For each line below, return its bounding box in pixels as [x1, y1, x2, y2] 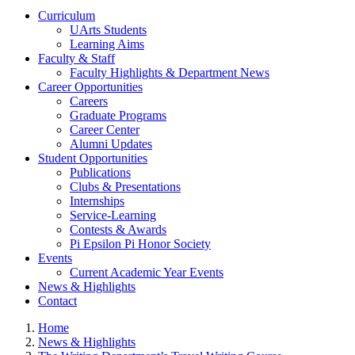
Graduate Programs [70, 108, 166, 122]
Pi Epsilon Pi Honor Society [70, 236, 211, 250]
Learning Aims [70, 36, 144, 51]
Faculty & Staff [38, 51, 115, 65]
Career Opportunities [38, 79, 143, 94]
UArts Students [70, 22, 147, 36]
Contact [38, 293, 77, 307]
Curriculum [38, 8, 95, 22]
